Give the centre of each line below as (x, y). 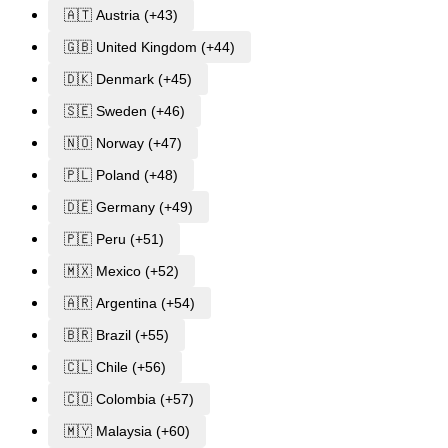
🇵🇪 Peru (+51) (114, 238)
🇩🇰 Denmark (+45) (128, 78)
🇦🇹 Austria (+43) (121, 14)
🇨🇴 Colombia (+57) (129, 398)
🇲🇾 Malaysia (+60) (127, 430)
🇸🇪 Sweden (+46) (124, 110)
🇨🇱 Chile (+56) (115, 366)
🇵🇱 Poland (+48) (121, 174)
